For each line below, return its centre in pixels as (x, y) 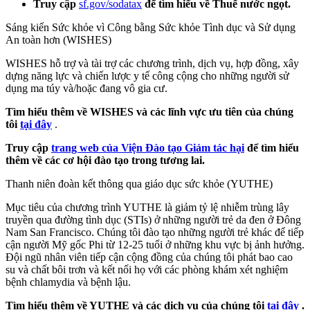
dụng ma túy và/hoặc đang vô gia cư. (86, 88)
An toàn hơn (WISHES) (58, 39)
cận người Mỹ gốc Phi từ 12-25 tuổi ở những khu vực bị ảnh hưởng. (155, 244)
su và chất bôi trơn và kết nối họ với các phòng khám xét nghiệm (147, 269)
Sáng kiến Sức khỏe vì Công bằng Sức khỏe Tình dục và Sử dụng (151, 27)
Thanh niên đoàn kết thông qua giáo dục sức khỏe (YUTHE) (139, 183)
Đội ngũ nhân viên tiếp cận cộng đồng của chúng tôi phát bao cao (149, 257)
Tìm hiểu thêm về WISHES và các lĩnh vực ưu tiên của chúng (149, 111)
